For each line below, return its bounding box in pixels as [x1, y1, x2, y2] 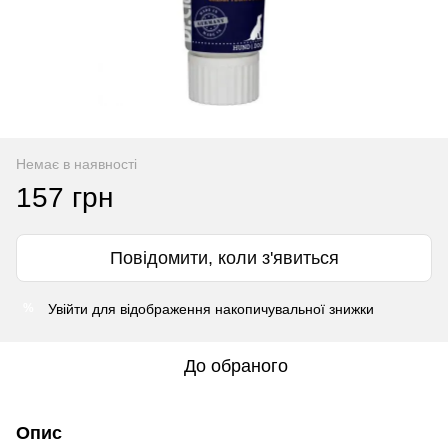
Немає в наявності [16, 155, 137, 172]
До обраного [184, 355, 288, 376]
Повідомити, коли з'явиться [109, 247, 339, 268]
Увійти [48, 300, 88, 317]
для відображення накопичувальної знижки [88, 300, 374, 317]
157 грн [16, 181, 113, 213]
